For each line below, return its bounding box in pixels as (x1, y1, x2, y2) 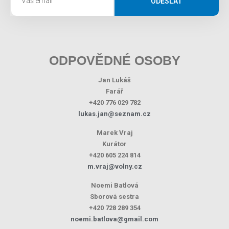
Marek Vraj (96, 129, 133, 136)
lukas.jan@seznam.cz (78, 110, 151, 118)
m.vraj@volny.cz (87, 163, 142, 170)
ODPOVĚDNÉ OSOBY (49, 53, 180, 67)
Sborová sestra (90, 193, 139, 200)
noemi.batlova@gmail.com (71, 215, 158, 223)
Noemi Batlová (90, 181, 139, 189)
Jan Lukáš (98, 76, 131, 84)
